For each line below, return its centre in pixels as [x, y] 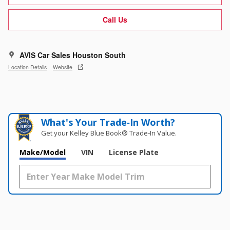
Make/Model [43, 152]
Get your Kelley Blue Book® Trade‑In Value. [109, 133]
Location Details [27, 67]
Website [63, 67]
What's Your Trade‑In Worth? [108, 122]
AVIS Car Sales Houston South [73, 55]
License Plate [134, 152]
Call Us [115, 19]
